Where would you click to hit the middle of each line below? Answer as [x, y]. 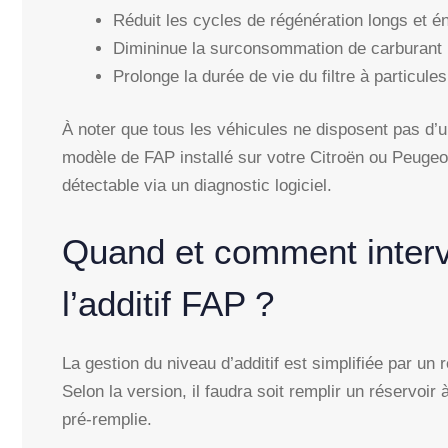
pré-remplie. [107, 419]
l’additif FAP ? [168, 303]
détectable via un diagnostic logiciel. [197, 186]
